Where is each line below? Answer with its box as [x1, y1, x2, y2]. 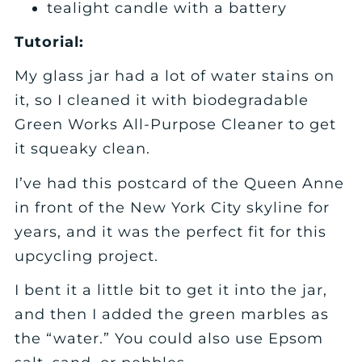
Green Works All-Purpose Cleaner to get [15, 116, 337, 134]
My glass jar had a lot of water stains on [15, 67, 335, 86]
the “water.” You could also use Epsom [15, 330, 324, 347]
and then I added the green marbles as [15, 305, 330, 323]
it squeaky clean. [15, 140, 151, 158]
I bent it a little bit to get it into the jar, [15, 281, 328, 299]
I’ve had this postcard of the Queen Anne [15, 174, 345, 192]
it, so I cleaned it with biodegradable [15, 91, 309, 110]
